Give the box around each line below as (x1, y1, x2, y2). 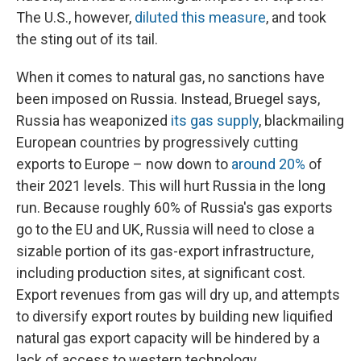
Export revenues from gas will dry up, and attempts (16, 286, 340, 304)
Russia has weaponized (16, 112, 171, 130)
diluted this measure (135, 9, 266, 27)
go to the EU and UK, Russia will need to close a (16, 221, 314, 239)
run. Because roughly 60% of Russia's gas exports (16, 199, 333, 217)
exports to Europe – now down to (16, 156, 231, 173)
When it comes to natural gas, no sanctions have (16, 68, 325, 86)
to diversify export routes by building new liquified (16, 308, 333, 326)
